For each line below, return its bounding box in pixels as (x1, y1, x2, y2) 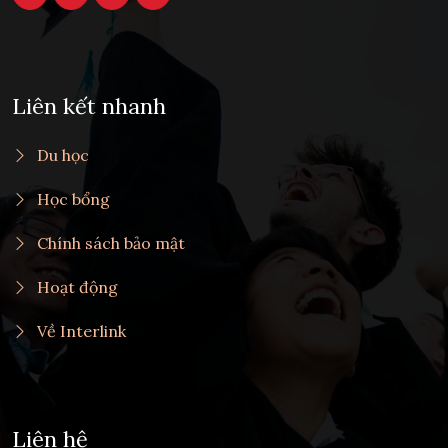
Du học (37, 144, 89, 165)
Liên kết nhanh (12, 91, 166, 120)
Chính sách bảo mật (37, 232, 185, 253)
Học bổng (37, 188, 110, 209)
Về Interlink (37, 320, 126, 341)
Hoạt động (37, 276, 118, 297)
